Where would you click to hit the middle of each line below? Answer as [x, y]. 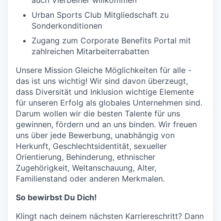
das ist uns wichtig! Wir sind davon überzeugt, [102, 81]
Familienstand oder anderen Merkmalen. [90, 179]
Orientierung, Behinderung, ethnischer [86, 157]
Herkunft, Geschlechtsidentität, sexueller [91, 146]
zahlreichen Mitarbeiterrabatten [90, 52]
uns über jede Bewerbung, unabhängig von [95, 135]
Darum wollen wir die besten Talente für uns [98, 114]
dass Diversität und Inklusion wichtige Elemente [105, 92]
